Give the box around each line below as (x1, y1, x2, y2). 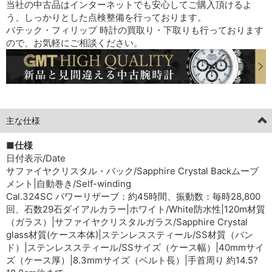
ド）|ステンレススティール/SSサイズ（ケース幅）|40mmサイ (6, 241, 264, 253)
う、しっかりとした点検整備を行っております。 (6, 11, 206, 23)
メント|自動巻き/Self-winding (6, 177, 131, 189)
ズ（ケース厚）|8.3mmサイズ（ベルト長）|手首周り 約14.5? (6, 254, 258, 266)
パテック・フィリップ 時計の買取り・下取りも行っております (6, 24, 263, 36)
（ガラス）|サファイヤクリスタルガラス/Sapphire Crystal (6, 216, 248, 228)
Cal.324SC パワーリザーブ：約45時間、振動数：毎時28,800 (6, 190, 260, 202)
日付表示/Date (6, 152, 66, 164)
